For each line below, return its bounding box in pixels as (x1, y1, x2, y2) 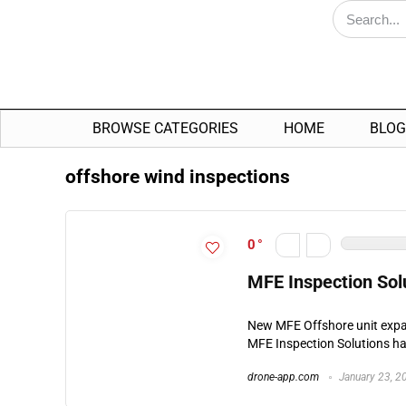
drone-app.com (247, 371, 319, 384)
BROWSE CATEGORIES (92, 120, 238, 138)
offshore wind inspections (65, 166, 290, 188)
